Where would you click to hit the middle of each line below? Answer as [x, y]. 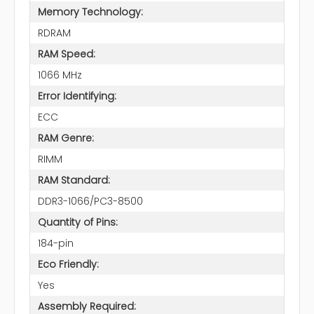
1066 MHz [60, 75]
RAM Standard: [74, 180]
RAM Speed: [66, 54]
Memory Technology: [90, 12]
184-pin [55, 243]
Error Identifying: [77, 96]
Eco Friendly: [68, 264]
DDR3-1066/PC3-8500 [90, 201]
